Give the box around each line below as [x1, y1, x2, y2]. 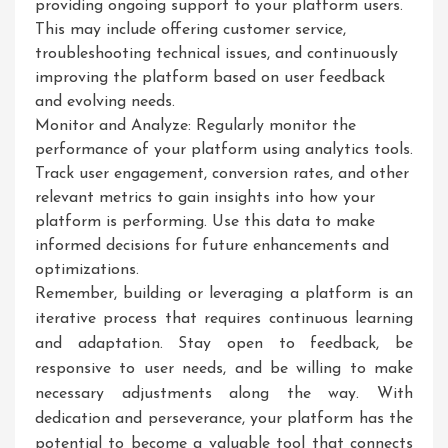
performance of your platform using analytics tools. [35, 142, 413, 158]
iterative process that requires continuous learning [35, 311, 413, 327]
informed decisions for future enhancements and [35, 238, 389, 254]
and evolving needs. [35, 94, 175, 110]
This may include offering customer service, [35, 22, 346, 38]
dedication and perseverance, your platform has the [35, 411, 413, 427]
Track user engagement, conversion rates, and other [35, 166, 409, 182]
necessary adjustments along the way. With [35, 386, 413, 402]
